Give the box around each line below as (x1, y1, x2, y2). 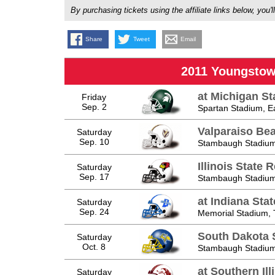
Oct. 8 (82, 241, 106, 252)
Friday (82, 91, 106, 102)
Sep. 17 (79, 171, 109, 182)
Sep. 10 (79, 136, 109, 147)
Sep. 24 (79, 206, 109, 217)
